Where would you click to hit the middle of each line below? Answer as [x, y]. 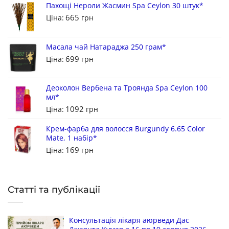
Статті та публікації [54, 189]
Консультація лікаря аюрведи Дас [129, 220]
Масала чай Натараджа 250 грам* [106, 47]
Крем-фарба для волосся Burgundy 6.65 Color [125, 128]
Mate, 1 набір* [72, 138]
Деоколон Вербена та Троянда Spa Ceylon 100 [127, 87]
